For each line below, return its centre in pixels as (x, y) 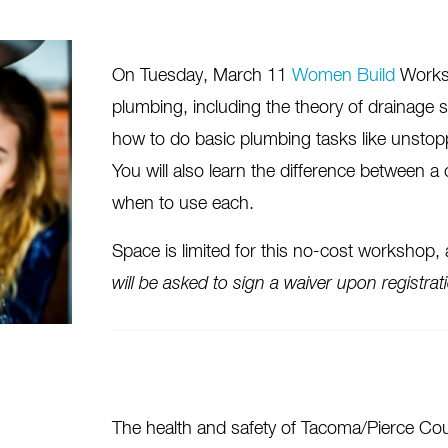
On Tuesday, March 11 (201, 76)
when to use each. (182, 204)
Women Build (343, 76)
